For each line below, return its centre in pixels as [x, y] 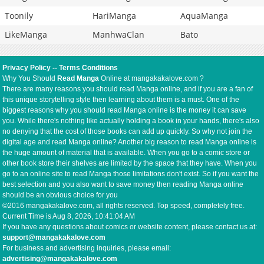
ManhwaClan [118, 35]
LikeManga [26, 35]
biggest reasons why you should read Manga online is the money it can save [125, 110]
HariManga [114, 16]
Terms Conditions [89, 68]
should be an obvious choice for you [60, 195]
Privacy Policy [27, 68]
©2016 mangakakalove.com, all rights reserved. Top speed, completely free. [124, 206]
